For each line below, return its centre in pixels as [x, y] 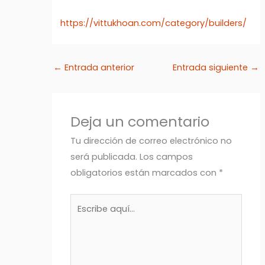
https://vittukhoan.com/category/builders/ [154, 23]
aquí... [83, 217]
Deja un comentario [140, 122]
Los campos [167, 157]
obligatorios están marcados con [145, 173]
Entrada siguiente [212, 68]
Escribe [85, 201]
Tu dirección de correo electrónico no [151, 141]
